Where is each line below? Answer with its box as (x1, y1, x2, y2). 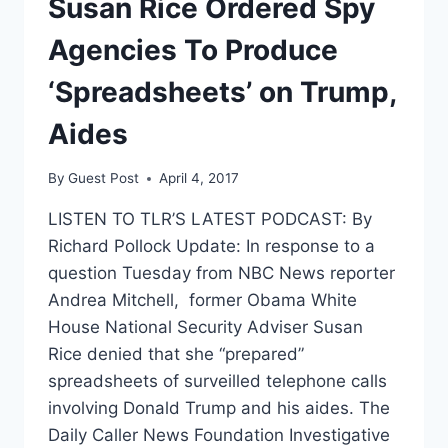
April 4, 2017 (159, 170, 240, 187)
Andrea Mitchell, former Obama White (48, 290, 357, 311)
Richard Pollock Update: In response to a (48, 236, 375, 257)
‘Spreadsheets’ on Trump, (48, 74, 396, 109)
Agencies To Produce (48, 32, 338, 67)
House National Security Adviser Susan (48, 317, 363, 338)
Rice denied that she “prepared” (48, 344, 304, 365)
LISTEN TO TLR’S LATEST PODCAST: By (48, 209, 372, 230)
